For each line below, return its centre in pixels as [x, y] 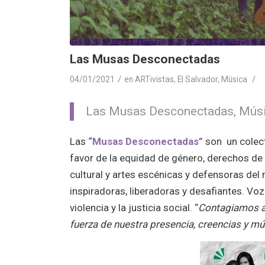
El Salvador [198, 79]
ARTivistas [155, 79]
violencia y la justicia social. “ [134, 208]
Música [235, 79]
